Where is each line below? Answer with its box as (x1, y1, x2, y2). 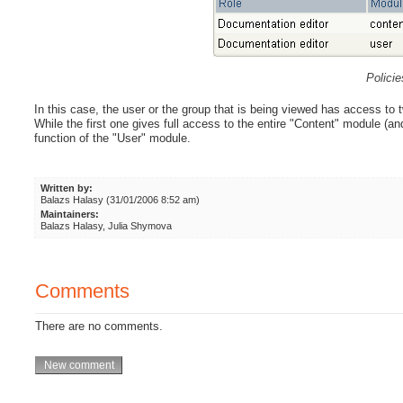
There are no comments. (35, 319, 164, 334)
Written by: (40, 183, 93, 194)
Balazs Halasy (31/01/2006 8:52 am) (40, 194, 200, 206)
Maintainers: (40, 209, 99, 220)
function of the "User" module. (34, 131, 192, 146)
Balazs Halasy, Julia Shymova (40, 220, 172, 232)
